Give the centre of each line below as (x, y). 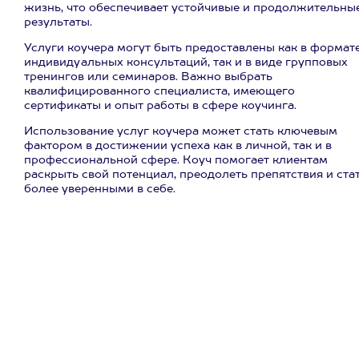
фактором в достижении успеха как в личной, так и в (178, 146)
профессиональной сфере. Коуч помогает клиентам (176, 160)
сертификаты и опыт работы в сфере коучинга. (160, 106)
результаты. (58, 22)
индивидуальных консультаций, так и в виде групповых (186, 63)
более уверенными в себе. (100, 189)
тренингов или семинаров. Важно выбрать (148, 77)
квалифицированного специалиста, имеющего (159, 91)
